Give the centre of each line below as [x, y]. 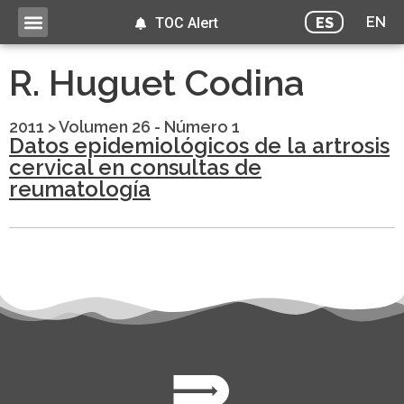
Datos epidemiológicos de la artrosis [199, 146]
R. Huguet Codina [157, 83]
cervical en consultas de [135, 168]
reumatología [80, 189]
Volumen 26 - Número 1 [149, 127]
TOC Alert [186, 23]
